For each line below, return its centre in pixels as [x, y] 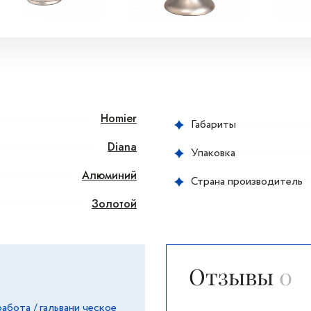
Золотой [114, 204]
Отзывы [234, 276]
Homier [119, 118]
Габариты [213, 124]
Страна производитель [247, 181]
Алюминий [109, 175]
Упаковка [213, 153]
